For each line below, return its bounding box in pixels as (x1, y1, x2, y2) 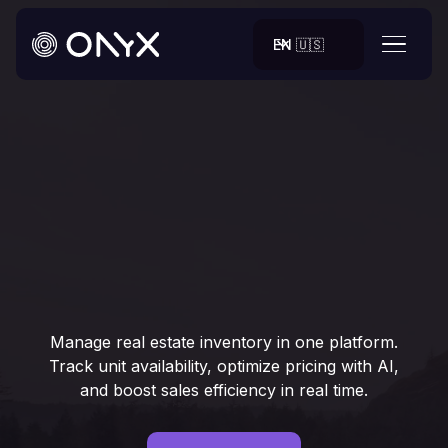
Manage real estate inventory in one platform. (50, 332, 398, 352)
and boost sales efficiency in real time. (80, 380, 368, 400)
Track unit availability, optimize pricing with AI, (49, 356, 399, 376)
